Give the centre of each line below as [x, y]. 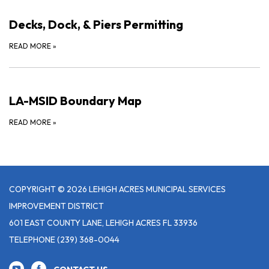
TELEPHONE [32, 239]
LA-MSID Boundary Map [75, 100]
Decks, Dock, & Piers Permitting [96, 24]
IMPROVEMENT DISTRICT [56, 206]
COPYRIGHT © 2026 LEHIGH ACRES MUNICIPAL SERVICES [117, 189]
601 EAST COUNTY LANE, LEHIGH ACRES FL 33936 [103, 222]
